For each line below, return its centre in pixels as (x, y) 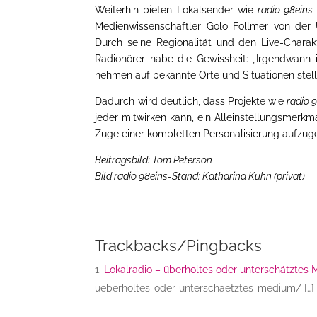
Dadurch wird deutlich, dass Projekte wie (191, 101)
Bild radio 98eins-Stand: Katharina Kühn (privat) (200, 176)
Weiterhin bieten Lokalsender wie (176, 10)
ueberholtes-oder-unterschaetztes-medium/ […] (205, 288)
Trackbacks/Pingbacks (179, 245)
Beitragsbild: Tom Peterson (154, 160)
